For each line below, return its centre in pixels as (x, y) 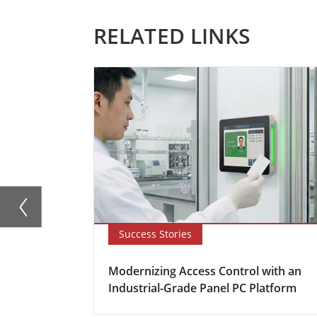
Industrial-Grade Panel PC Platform (202, 288)
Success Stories (155, 234)
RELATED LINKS (172, 35)
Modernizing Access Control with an (205, 271)
